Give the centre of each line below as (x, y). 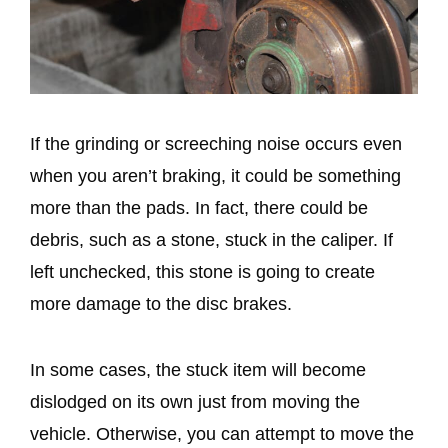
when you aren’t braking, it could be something (215, 176)
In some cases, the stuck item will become (198, 370)
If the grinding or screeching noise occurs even (216, 144)
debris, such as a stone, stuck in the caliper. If (211, 240)
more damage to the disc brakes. (163, 304)
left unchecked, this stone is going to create (202, 272)
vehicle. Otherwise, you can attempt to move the (222, 434)
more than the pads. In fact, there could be (199, 208)
